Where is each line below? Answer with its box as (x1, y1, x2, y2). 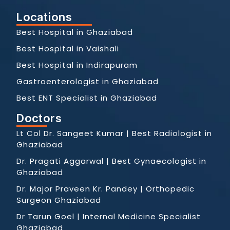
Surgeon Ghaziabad (16, 194, 101, 205)
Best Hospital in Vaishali (16, 43, 119, 54)
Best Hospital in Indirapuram (16, 60, 138, 71)
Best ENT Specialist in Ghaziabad (16, 92, 157, 104)
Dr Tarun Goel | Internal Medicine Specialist (16, 210, 201, 222)
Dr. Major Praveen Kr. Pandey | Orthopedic (16, 183, 195, 194)
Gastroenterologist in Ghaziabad (16, 76, 159, 87)
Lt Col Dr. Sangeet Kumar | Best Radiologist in (16, 127, 212, 139)
